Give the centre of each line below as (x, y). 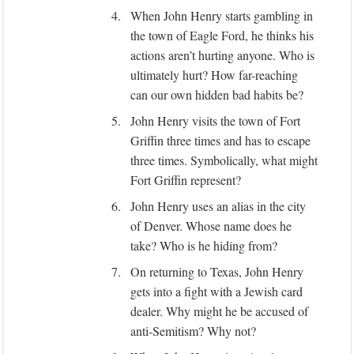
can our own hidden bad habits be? (217, 94)
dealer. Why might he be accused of (219, 311)
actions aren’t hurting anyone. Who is (222, 55)
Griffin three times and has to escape (220, 140)
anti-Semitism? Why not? (193, 331)
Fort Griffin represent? (186, 180)
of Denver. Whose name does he (211, 226)
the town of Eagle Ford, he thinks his (222, 35)
